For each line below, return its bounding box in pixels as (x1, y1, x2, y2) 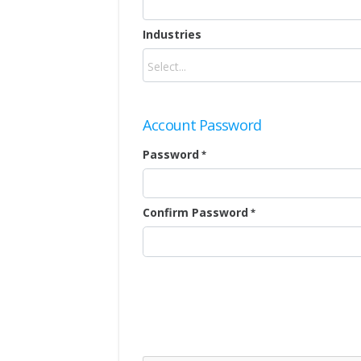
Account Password (142, 114, 262, 135)
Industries (142, 26, 201, 42)
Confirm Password (142, 205, 248, 221)
